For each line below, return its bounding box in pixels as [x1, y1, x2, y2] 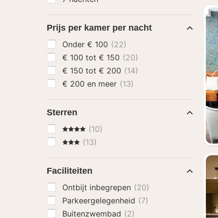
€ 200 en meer [87, 79, 119, 89]
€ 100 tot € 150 [99, 53, 122, 62]
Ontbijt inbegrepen [62, 182, 133, 192]
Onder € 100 [87, 39, 110, 49]
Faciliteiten [47, 166, 92, 176]
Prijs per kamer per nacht [47, 23, 152, 33]
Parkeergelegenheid [62, 196, 138, 205]
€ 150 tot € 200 [99, 66, 124, 75]
